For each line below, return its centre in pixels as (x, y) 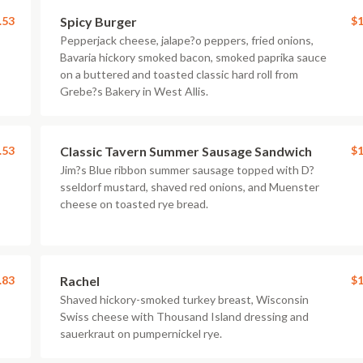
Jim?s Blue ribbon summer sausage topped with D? (187, 170)
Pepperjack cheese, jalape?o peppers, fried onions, (187, 40)
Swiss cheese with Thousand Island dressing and (184, 316)
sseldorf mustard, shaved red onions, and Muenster (190, 187)
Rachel (80, 281)
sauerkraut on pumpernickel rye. (141, 333)
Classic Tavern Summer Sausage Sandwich (186, 151)
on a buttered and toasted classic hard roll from (179, 74)
